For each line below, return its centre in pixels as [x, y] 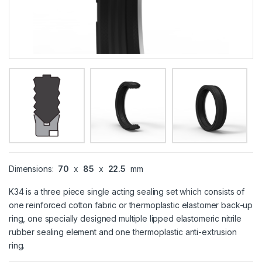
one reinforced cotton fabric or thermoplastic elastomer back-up [131, 205]
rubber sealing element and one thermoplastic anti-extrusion [123, 232]
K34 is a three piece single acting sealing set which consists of [127, 192]
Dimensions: [32, 169]
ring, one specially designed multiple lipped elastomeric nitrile [125, 219]
